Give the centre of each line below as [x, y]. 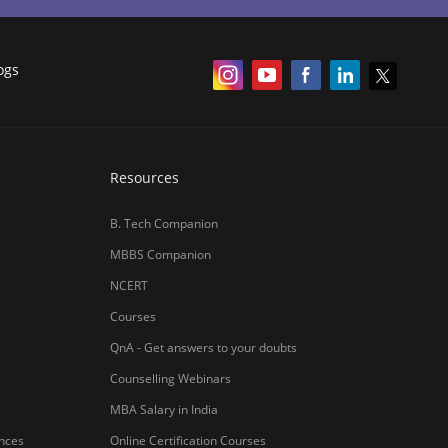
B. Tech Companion [163, 224]
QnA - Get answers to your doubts [203, 348]
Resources [144, 178]
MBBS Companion [160, 255]
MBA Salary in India [163, 410]
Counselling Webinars [170, 379]
